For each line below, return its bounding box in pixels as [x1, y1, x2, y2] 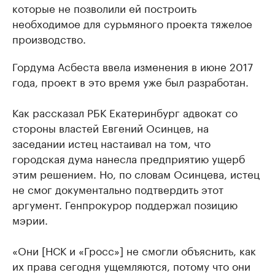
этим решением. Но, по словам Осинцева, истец [12, 165, 260, 182]
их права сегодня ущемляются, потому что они [12, 257, 250, 274]
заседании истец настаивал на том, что [12, 134, 211, 151]
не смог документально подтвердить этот [12, 180, 223, 197]
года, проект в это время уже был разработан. [12, 73, 249, 90]
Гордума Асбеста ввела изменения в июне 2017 [12, 58, 253, 74]
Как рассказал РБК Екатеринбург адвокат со [12, 104, 238, 120]
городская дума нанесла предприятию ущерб [12, 150, 245, 166]
